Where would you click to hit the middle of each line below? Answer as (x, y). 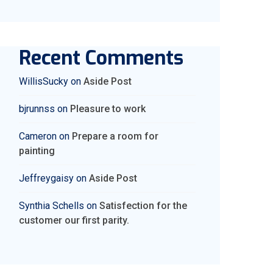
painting (37, 151)
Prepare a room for (115, 136)
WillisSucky (44, 81)
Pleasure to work (108, 109)
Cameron (38, 136)
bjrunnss (37, 109)
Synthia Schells (51, 206)
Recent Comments (101, 58)
